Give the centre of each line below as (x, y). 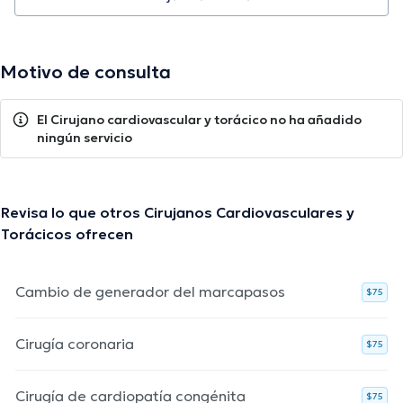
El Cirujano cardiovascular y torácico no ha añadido (199, 120)
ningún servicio (85, 138)
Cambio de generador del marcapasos (150, 292)
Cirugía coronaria (75, 344)
